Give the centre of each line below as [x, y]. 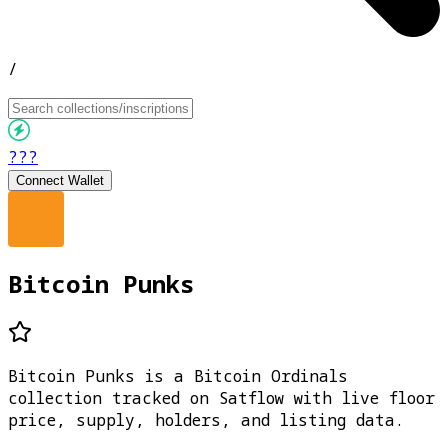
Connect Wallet [60, 180]
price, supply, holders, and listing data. [206, 419]
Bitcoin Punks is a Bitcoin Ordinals [178, 375]
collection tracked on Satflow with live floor [221, 397]
